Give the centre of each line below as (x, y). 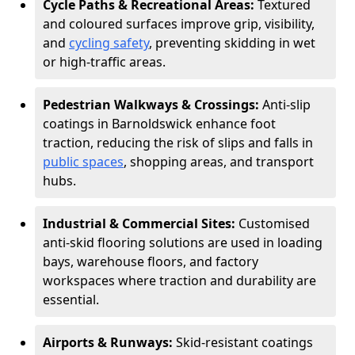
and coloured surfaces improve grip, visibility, (179, 24)
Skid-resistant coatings (244, 342)
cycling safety (109, 43)
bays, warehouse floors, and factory (151, 261)
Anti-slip (286, 105)
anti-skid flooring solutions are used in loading (183, 242)
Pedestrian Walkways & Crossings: (153, 105)
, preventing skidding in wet (232, 43)
